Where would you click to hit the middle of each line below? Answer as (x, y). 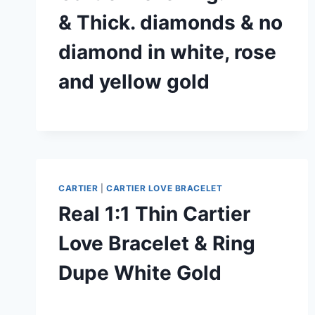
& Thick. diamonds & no (171, 22)
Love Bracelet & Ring (157, 243)
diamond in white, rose (167, 52)
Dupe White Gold (140, 272)
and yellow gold (134, 81)
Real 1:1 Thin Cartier (154, 213)
